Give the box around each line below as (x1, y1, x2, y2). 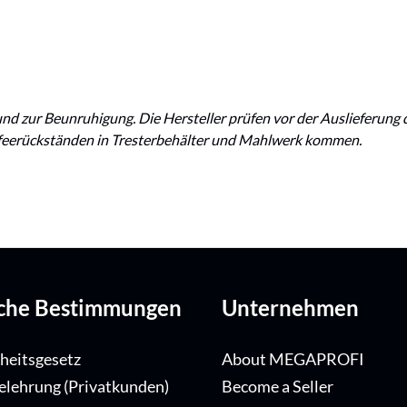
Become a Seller (222, 377, 333, 397)
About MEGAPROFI (222, 350, 364, 370)
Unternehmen (222, 294, 359, 322)
